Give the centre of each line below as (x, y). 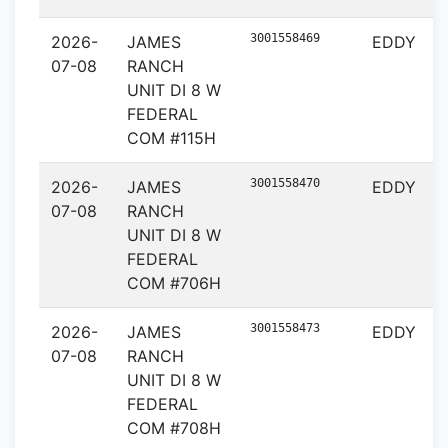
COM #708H (174, 428)
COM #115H (171, 138)
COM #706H (174, 283)
